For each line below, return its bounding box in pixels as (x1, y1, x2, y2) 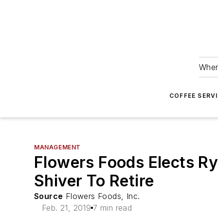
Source (34, 191, 63, 201)
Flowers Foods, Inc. (63, 191, 140, 201)
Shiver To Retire (34, 171, 154, 190)
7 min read (93, 203, 132, 213)
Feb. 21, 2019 (42, 203, 91, 213)
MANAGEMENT (34, 144, 81, 151)
